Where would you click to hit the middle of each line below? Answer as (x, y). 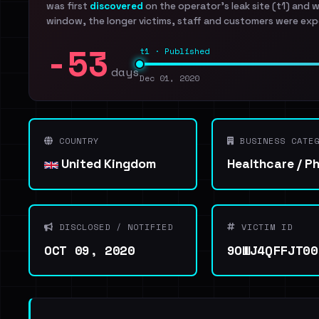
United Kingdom (107, 164)
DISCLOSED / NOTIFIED (113, 227)
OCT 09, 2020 (90, 250)
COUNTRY (76, 141)
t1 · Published (174, 51)
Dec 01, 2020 (169, 78)
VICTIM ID (264, 227)
